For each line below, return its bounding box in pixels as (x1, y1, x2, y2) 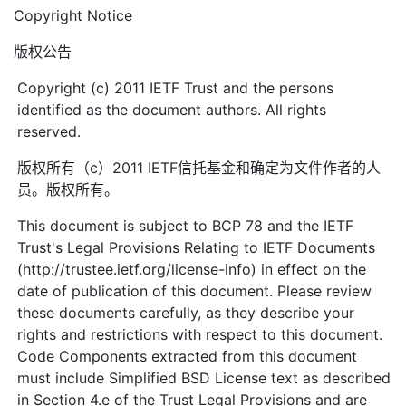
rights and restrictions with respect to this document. (17, 324, 383, 343)
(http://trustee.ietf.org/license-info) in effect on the (17, 259, 367, 278)
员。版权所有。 (17, 179, 120, 198)
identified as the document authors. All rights (17, 100, 327, 119)
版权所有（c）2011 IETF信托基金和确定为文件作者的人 (17, 158, 382, 177)
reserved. (17, 121, 82, 140)
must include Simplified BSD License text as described (17, 368, 391, 387)
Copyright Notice (14, 5, 132, 24)
